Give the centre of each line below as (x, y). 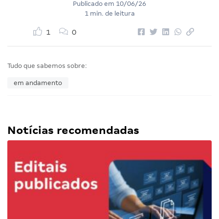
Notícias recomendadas (73, 131)
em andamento (38, 83)
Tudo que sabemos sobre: (47, 66)
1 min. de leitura (109, 14)
